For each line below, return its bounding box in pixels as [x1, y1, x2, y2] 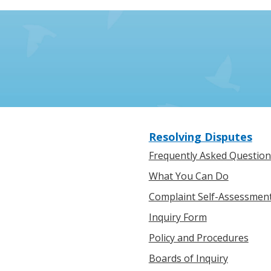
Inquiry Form [148, 211, 207, 224]
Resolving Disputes [148, 129, 252, 144]
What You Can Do [148, 169, 229, 183]
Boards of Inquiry [148, 252, 228, 265]
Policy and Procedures [148, 231, 249, 244]
